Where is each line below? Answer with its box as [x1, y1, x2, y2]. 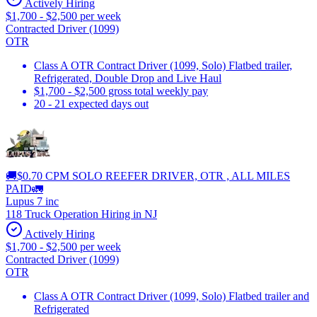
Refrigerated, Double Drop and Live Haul [34, 71, 221, 84]
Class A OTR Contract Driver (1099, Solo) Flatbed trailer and [34, 289, 309, 302]
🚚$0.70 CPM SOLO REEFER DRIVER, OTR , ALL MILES [6, 169, 290, 182]
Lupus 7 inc [6, 195, 59, 207]
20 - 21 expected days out [34, 97, 149, 110]
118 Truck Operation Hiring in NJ [6, 207, 157, 220]
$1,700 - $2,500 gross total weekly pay [34, 84, 208, 97]
